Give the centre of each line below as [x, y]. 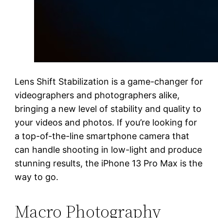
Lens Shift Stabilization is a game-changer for [109, 81]
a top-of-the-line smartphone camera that [102, 136]
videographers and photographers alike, [97, 95]
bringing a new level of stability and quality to [108, 109]
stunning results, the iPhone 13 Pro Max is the [109, 163]
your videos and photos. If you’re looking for [106, 122]
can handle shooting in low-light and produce [109, 149]
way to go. [37, 177]
